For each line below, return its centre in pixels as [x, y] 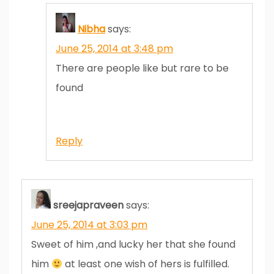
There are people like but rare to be [142, 68]
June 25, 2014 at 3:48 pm [114, 48]
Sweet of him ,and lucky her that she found [133, 244]
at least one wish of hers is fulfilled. [146, 264]
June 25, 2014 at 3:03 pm [89, 224]
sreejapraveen [88, 205]
